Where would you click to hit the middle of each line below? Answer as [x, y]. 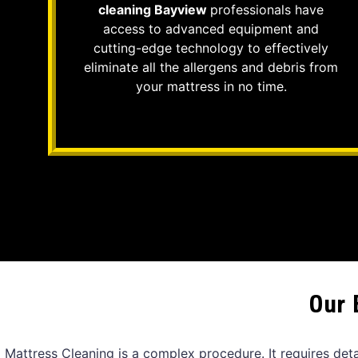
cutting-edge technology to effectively [211, 48]
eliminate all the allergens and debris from [211, 67]
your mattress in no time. [211, 86]
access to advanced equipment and [211, 28]
